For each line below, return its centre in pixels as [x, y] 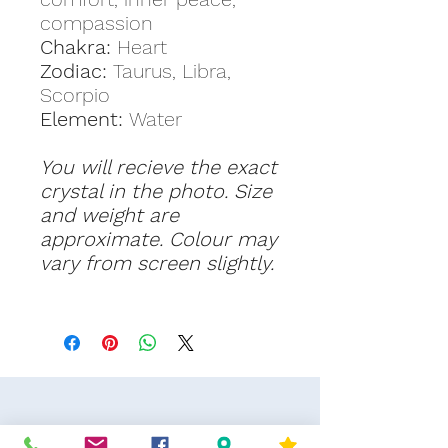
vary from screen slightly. [157, 263]
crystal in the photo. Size [156, 191]
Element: [84, 119]
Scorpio [75, 95]
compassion [96, 23]
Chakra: [75, 47]
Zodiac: [76, 71]
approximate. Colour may [158, 239]
